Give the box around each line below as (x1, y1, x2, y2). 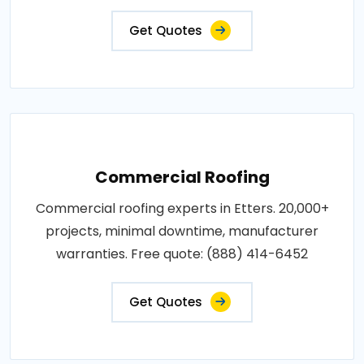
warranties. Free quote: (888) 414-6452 (56, 244, 308, 263)
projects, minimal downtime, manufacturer (45, 221, 318, 240)
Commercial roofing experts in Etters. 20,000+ (35, 198, 329, 218)
